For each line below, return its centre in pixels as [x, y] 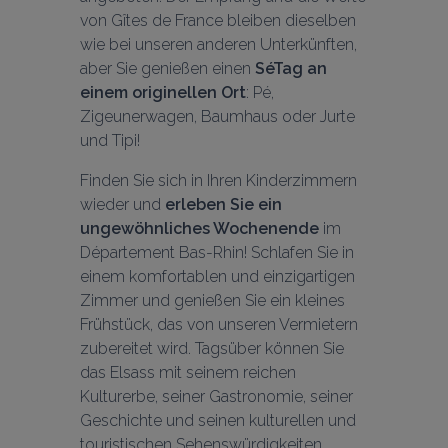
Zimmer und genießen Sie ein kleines [212, 300]
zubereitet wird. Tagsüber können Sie [212, 348]
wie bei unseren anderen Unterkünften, [218, 44]
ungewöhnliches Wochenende [199, 228]
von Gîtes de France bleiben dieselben [218, 20]
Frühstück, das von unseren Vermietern [219, 324]
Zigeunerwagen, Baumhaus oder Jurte [217, 116]
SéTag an [291, 68]
